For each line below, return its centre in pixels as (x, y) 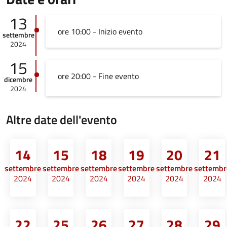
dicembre (18, 80)
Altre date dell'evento (62, 120)
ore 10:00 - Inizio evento (100, 32)
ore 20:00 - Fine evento (98, 76)
